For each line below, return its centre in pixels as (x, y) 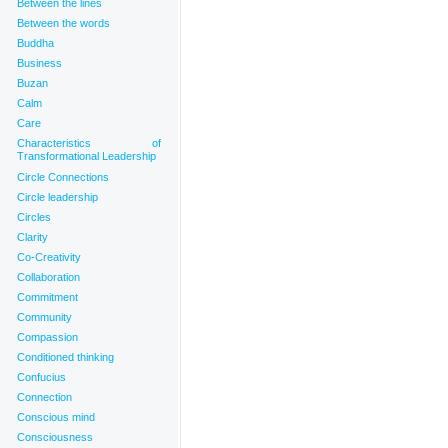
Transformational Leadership (86, 157)
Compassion (47, 337)
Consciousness (55, 437)
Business (39, 63)
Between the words (63, 23)
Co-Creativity (49, 257)
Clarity (32, 237)
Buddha (35, 43)
